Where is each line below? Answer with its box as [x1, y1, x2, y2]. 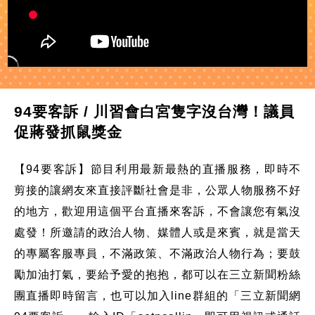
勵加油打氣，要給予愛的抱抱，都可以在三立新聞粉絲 [13, 268, 302, 281]
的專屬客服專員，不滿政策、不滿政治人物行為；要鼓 [13, 247, 302, 259]
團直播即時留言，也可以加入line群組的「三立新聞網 [13, 289, 302, 302]
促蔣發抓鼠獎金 [13, 123, 122, 140]
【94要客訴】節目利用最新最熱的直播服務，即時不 [13, 162, 302, 175]
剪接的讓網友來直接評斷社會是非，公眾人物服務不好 [13, 184, 302, 196]
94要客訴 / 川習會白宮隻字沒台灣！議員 [13, 103, 295, 120]
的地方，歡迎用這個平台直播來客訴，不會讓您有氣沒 [13, 205, 302, 217]
